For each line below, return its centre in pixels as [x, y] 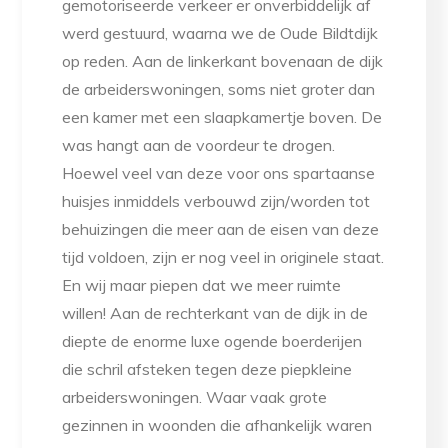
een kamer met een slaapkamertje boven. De [222, 117]
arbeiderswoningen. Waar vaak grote [195, 397]
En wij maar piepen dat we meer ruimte [202, 285]
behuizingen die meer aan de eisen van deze [221, 229]
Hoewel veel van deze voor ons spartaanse [219, 173]
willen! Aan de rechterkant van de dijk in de [215, 313]
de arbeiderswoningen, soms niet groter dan [219, 89]
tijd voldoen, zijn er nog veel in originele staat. [223, 257]
